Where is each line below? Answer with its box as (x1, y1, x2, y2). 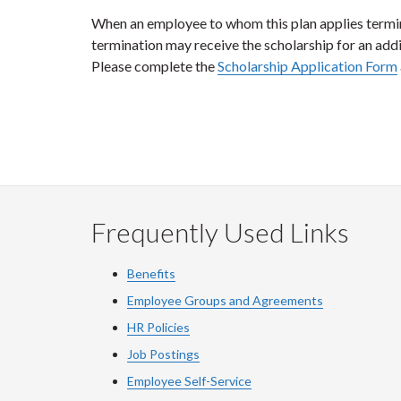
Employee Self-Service (127, 373, 252, 388)
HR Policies (127, 320, 190, 335)
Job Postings (127, 346, 200, 362)
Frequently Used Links (91, 216, 349, 248)
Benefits (127, 266, 175, 281)
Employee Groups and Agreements (127, 293, 323, 308)
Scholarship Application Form (218, 57, 397, 74)
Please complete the (91, 57, 218, 74)
